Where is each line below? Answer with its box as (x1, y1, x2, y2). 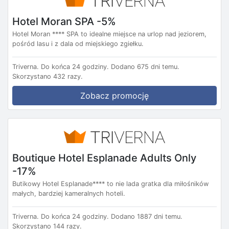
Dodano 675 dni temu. (111, 63, 179, 71)
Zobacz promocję (80, 90, 149, 101)
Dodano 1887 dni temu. (111, 213, 182, 221)
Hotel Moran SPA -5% (12, 15, 116, 28)
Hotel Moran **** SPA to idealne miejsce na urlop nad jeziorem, (12, 30, 207, 38)
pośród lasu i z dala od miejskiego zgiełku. (12, 40, 144, 48)
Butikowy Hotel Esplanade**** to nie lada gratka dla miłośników (12, 180, 209, 188)
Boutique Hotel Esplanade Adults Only (12, 151, 196, 164)
